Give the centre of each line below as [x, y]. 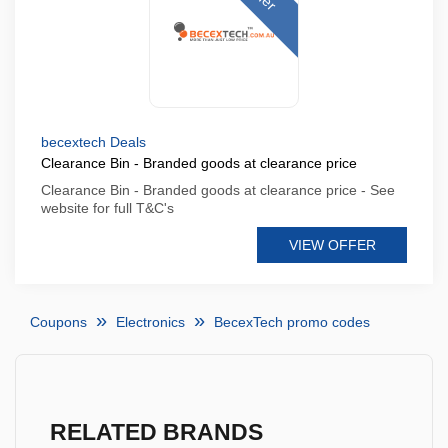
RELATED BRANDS [156, 432]
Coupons [58, 322]
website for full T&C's [107, 208]
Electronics [150, 322]
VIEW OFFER [332, 245]
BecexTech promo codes [292, 322]
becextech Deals [93, 142]
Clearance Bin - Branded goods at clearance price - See [218, 190]
